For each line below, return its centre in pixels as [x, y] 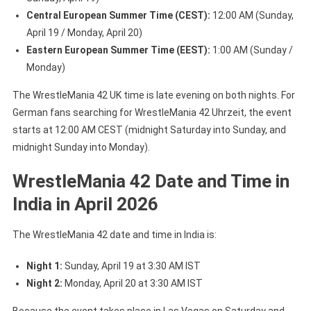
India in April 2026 [85, 204]
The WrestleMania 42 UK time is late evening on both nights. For [153, 95]
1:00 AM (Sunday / [251, 50]
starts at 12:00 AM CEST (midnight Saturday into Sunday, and [149, 129]
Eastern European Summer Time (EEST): [118, 50]
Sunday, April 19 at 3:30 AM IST [131, 266]
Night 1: [44, 266]
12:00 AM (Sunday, [252, 15]
